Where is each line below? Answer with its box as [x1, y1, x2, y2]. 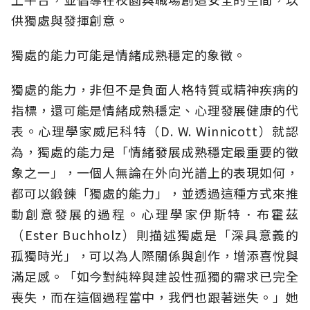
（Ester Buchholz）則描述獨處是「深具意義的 [11, 226, 299, 244]
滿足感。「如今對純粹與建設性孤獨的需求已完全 [11, 267, 299, 286]
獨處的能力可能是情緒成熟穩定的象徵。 [11, 46, 247, 64]
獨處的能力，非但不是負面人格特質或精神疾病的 [11, 80, 299, 99]
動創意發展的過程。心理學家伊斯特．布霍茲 [11, 205, 299, 224]
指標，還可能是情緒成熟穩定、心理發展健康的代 [11, 101, 299, 120]
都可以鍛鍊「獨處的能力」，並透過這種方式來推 [11, 184, 299, 203]
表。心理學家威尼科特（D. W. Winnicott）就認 [11, 122, 299, 140]
